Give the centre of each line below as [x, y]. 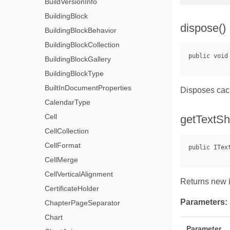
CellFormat [63, 145]
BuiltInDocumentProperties [88, 88]
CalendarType [68, 102]
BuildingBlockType [74, 73]
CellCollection [67, 131]
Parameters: [204, 202]
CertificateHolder [72, 188]
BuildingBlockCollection [82, 45]
